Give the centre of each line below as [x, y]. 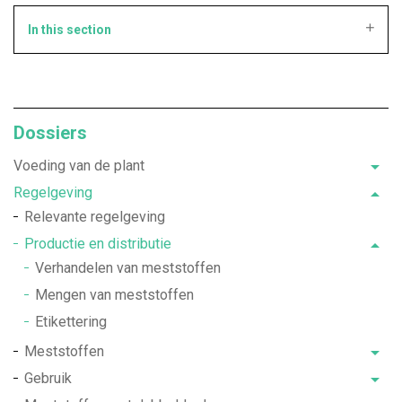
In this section [70, 30]
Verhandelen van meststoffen [128, 268]
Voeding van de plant [79, 166]
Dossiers [50, 133]
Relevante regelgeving [95, 217]
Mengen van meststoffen [114, 295]
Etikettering [71, 322]
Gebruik [48, 378]
